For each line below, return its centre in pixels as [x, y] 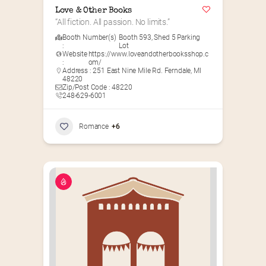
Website [75, 54]
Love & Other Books [94, 11]
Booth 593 [135, 38]
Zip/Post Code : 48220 [97, 88]
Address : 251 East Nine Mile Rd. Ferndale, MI [132, 71]
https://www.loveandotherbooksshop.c [148, 54]
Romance [94, 126]
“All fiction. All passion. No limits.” [113, 22]
